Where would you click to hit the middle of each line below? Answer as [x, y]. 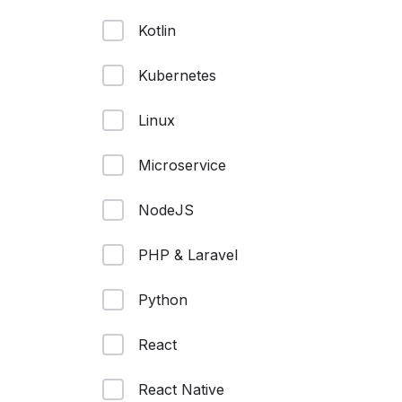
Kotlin [157, 31]
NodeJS [166, 210]
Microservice [182, 165]
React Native [181, 389]
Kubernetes [177, 75]
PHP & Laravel [188, 255]
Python [163, 300]
